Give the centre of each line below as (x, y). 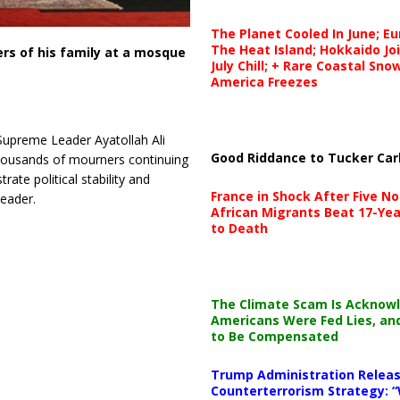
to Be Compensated (274, 336)
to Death (239, 228)
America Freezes (264, 81)
